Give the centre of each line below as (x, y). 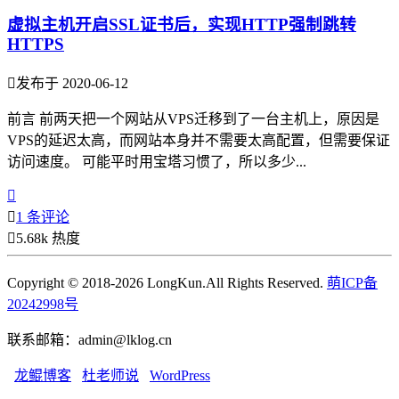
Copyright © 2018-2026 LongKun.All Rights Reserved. (167, 283)
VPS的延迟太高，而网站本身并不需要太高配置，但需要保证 (199, 141)
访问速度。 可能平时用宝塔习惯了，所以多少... (157, 162)
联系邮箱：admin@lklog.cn (90, 340)
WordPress (180, 376)
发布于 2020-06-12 (72, 84)
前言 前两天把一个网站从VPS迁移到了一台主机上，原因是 (193, 119)
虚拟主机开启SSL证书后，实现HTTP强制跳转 (182, 25)
